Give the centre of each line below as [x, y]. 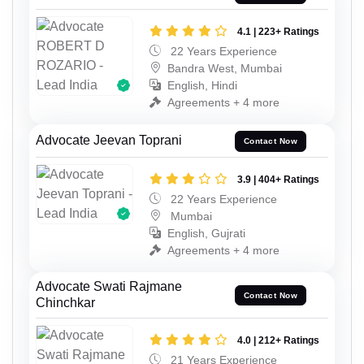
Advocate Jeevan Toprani [109, 140]
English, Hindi [202, 85]
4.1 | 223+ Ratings [278, 31]
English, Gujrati [206, 233]
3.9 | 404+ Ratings [278, 179]
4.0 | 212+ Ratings [278, 340]
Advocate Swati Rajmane [109, 286]
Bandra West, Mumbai [225, 68]
